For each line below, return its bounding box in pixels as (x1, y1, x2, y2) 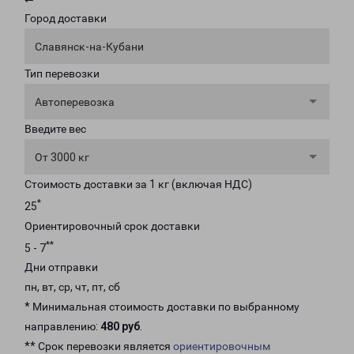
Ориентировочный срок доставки (24, 219, 200, 232)
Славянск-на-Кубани (35, 40, 144, 53)
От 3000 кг (35, 151, 89, 164)
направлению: (24, 320, 100, 333)
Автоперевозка (35, 96, 115, 108)
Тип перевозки (24, 67, 100, 80)
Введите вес (24, 122, 86, 135)
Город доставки (24, 12, 107, 24)
